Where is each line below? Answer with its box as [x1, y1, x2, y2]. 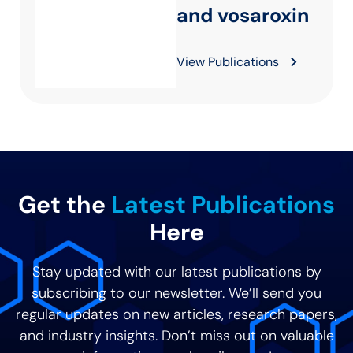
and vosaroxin [176, 2, 309, 28]
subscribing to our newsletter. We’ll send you [32, 284, 321, 303]
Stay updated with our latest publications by [32, 262, 321, 281]
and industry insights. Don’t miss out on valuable [19, 326, 334, 345]
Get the [18, 189, 111, 220]
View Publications [176, 54, 279, 70]
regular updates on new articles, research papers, [16, 305, 337, 324]
